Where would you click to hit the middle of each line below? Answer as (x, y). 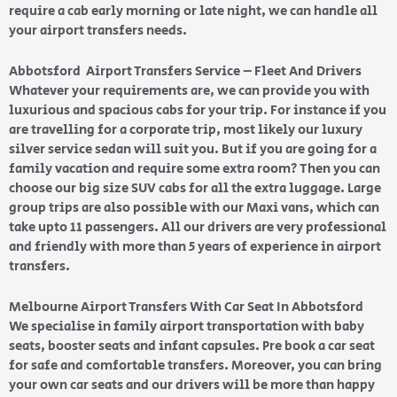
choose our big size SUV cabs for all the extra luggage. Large (195, 188)
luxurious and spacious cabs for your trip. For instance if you (198, 110)
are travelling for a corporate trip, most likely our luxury (186, 129)
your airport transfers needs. (99, 30)
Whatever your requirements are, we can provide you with (189, 90)
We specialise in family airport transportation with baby (187, 326)
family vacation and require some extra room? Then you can (195, 168)
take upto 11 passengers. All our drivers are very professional (198, 227)
